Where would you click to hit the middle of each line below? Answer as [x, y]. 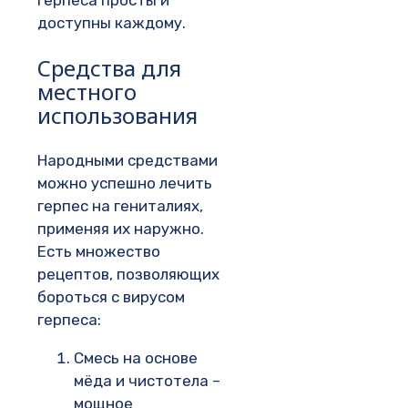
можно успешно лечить [125, 183]
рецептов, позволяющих [128, 274]
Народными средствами [127, 160]
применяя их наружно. [121, 228]
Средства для [109, 67]
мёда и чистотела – [147, 380]
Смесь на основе [136, 357]
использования [117, 115]
